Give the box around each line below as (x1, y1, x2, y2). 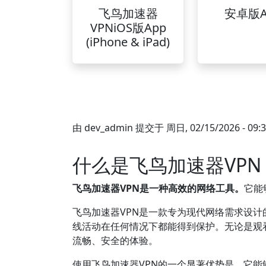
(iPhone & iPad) (86, 34, 170, 50)
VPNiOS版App (90, 20, 166, 36)
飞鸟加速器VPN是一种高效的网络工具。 (72, 182, 244, 195)
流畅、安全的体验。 (72, 234, 158, 247)
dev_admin (84, 121, 133, 134)
